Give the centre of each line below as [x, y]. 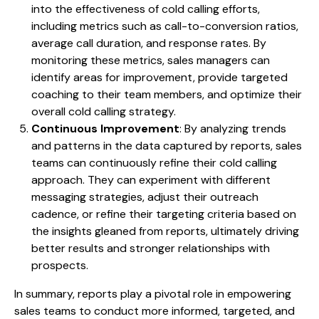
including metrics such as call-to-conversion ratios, [165, 26]
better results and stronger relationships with [151, 249]
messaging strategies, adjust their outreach [145, 197]
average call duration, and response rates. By [149, 43]
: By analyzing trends [233, 129]
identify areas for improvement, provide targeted [159, 78]
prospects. [60, 266]
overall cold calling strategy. [104, 112]
